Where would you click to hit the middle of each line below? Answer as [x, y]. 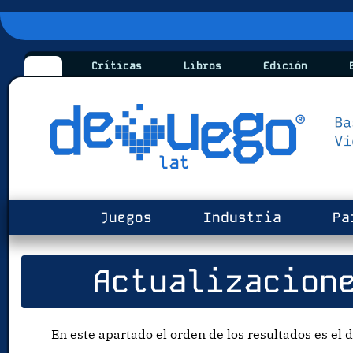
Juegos [121, 218]
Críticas [113, 66]
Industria [238, 218]
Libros [199, 66]
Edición [282, 66]
